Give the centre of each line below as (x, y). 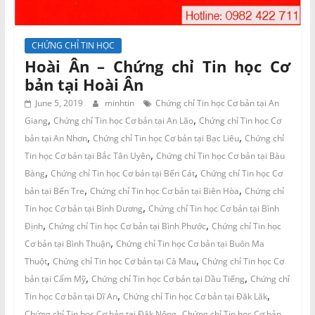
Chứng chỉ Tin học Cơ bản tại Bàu (220, 155)
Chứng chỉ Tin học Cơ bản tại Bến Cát (122, 173)
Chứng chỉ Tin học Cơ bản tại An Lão (123, 120)
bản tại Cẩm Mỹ (55, 278)
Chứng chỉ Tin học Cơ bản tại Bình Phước (127, 226)
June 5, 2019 (59, 103)
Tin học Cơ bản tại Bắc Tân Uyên (87, 155)
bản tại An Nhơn (56, 138)
